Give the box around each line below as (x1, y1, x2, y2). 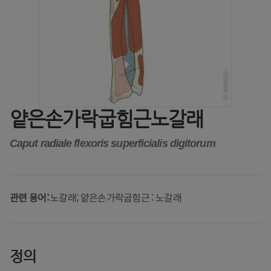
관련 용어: (10, 190, 51, 205)
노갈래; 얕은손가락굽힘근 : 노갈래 (50, 190, 181, 205)
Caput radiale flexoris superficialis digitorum (10, 137, 215, 150)
